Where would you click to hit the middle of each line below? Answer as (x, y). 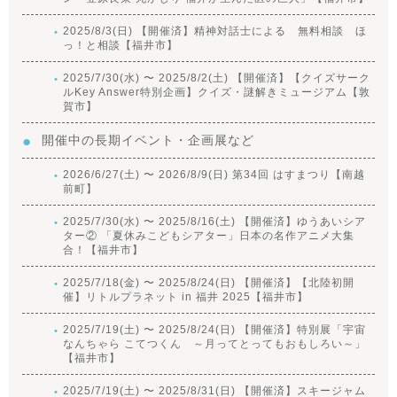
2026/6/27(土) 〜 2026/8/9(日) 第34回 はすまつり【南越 (214, 174)
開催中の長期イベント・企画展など (148, 140)
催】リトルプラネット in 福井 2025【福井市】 (185, 296)
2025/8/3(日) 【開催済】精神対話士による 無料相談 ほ (214, 31)
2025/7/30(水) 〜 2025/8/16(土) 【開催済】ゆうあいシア (214, 221)
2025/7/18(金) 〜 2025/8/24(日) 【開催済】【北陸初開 (208, 282)
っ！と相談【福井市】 (120, 45)
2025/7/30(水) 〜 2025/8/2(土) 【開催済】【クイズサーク (216, 78)
